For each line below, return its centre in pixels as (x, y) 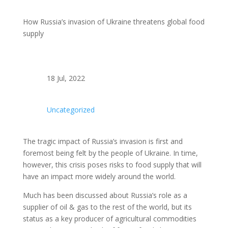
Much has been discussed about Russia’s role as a (105, 195)
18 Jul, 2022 (66, 78)
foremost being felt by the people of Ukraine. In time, (110, 153)
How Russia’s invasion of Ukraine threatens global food (113, 21)
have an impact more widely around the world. (99, 176)
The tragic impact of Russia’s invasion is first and (103, 141)
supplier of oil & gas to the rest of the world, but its (107, 207)
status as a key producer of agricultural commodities (109, 218)
